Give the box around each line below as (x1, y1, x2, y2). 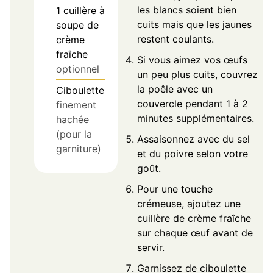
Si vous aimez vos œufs (136, 53, 247, 66)
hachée (56, 113, 89, 126)
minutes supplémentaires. (136, 112, 254, 124)
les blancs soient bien (136, 3, 236, 16)
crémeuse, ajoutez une (136, 197, 241, 210)
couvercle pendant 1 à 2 (136, 97, 248, 110)
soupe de (56, 18, 99, 31)
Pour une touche (136, 182, 213, 195)
